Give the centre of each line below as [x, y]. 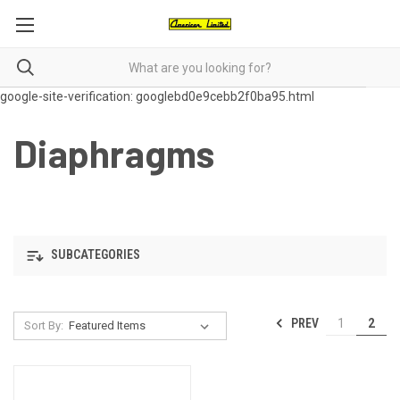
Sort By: [43, 325]
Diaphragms [114, 153]
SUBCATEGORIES [94, 255]
